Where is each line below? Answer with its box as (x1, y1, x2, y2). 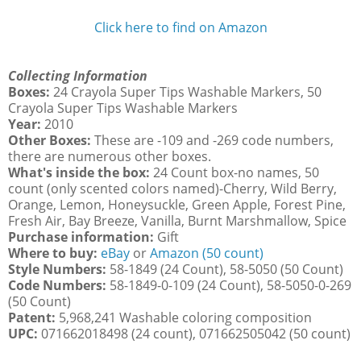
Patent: (8, 308, 59, 326)
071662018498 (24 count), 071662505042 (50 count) (41, 324, 351, 342)
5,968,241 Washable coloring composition (59, 308, 312, 326)
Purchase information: (8, 227, 157, 246)
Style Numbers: (8, 259, 106, 278)
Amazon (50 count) (150, 243, 263, 262)
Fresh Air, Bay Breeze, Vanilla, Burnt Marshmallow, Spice (8, 211, 346, 230)
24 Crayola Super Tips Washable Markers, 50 (53, 82, 322, 101)
